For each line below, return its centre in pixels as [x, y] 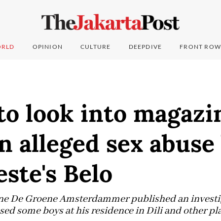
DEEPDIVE [145, 47]
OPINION [48, 47]
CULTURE [96, 47]
